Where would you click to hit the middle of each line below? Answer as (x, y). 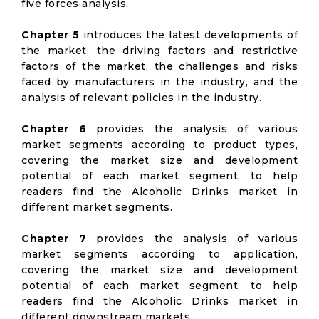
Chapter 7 (54, 239)
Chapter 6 (54, 129)
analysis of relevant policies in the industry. (141, 98)
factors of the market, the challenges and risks (159, 66)
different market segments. (97, 207)
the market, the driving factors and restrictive (159, 51)
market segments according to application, (159, 254)
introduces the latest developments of (189, 35)
